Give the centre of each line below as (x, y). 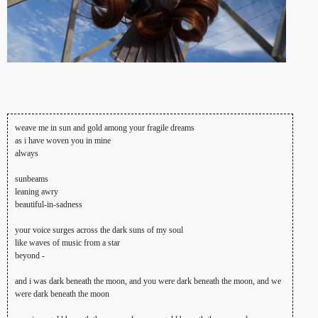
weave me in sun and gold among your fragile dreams (105, 128)
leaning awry (37, 192)
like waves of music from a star (67, 243)
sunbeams (32, 179)
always (27, 154)
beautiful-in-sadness (49, 205)
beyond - (30, 256)
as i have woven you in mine (63, 141)
